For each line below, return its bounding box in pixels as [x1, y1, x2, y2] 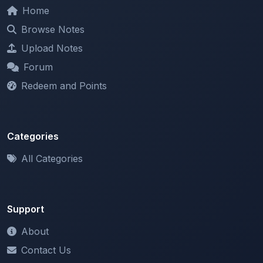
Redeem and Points [21, 53, 107, 65]
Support [7, 176, 44, 188]
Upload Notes [21, 15, 83, 28]
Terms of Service [19, 236, 96, 248]
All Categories [21, 126, 83, 138]
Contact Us [21, 217, 71, 230]
